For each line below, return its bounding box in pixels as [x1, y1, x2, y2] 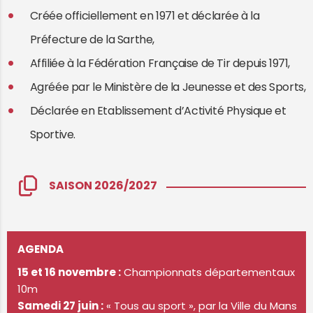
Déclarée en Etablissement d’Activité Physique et [29, 103, 286, 119]
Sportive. [29, 126, 76, 143]
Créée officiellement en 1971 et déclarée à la [29, 8, 260, 24]
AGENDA [17, 242, 64, 257]
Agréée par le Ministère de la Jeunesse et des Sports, [29, 79, 306, 96]
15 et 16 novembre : [17, 265, 121, 280]
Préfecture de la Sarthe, [29, 31, 155, 48]
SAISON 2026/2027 [49, 177, 157, 194]
